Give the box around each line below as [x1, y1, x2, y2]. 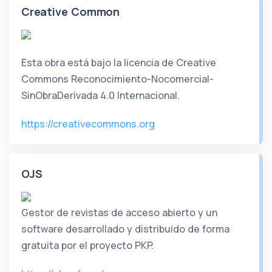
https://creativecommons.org [21, 117, 155, 131]
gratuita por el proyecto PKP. [21, 238, 154, 252]
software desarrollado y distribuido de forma [21, 222, 229, 236]
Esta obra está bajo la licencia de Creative [21, 55, 216, 69]
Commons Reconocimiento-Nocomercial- [21, 72, 214, 86]
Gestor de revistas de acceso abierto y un [21, 205, 217, 219]
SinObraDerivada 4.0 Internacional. [21, 88, 180, 102]
